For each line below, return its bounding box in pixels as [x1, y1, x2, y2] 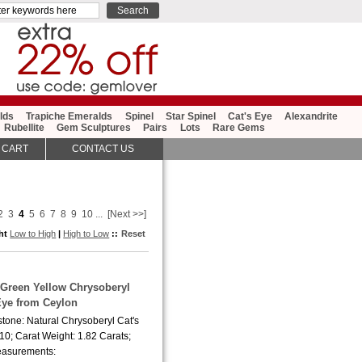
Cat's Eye [227, 111, 272, 123]
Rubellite [4, 122, 45, 134]
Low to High [10, 228, 57, 238]
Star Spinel [165, 111, 216, 123]
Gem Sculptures [57, 122, 132, 134]
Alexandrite [284, 111, 339, 123]
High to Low [63, 228, 110, 238]
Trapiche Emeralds [26, 111, 113, 123]
